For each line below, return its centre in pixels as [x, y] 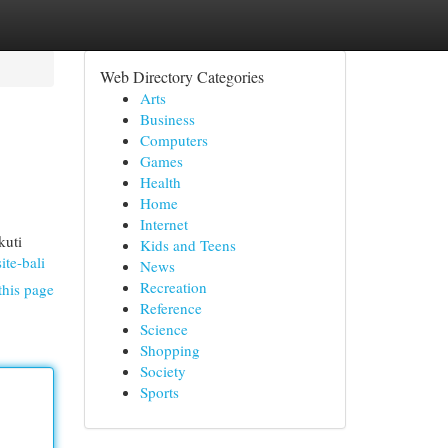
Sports [159, 392]
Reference [170, 308]
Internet [163, 224]
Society [162, 371]
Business [167, 119]
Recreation [173, 287]
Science [163, 329]
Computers [173, 140]
